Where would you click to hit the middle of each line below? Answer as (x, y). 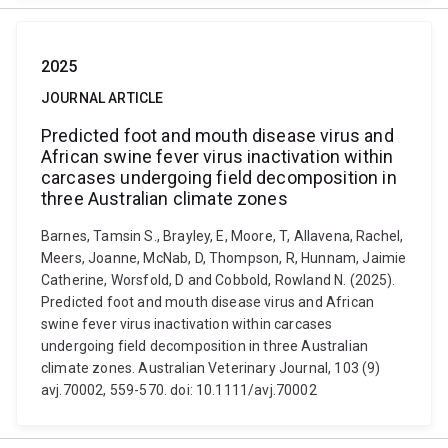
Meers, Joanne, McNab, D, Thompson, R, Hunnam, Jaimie (224, 258)
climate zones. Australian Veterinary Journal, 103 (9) (211, 368)
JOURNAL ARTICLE (102, 98)
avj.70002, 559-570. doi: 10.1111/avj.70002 (179, 390)
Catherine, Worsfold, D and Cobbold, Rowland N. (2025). (218, 280)
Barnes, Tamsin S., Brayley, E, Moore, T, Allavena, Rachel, (222, 236)
